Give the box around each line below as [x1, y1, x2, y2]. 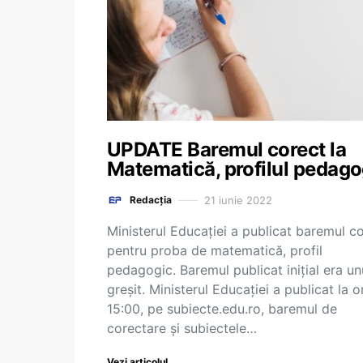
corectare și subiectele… [107, 320, 257, 336]
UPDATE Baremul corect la [107, 138, 347, 161]
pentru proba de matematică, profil [107, 242, 322, 258]
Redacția [130, 194, 172, 206]
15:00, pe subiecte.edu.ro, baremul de [107, 301, 337, 317]
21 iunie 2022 [204, 193, 272, 207]
